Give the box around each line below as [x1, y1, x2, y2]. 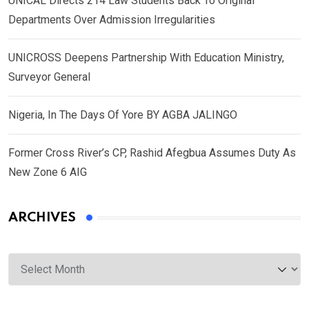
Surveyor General [8, 70, 93, 84]
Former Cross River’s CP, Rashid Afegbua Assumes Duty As [8, 146, 296, 160]
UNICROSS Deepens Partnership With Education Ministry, [8, 51, 284, 65]
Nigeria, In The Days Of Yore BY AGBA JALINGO [8, 108, 237, 122]
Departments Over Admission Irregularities [8, 13, 215, 27]
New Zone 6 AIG [8, 166, 87, 179]
